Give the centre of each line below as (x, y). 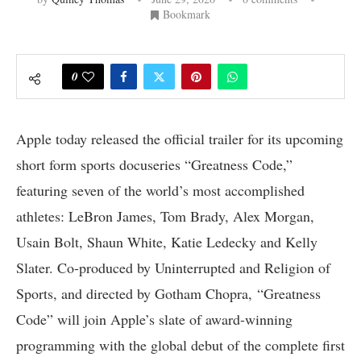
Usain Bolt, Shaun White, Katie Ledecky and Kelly (167, 241)
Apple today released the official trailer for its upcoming (180, 138)
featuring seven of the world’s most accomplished (160, 190)
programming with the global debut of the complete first (180, 344)
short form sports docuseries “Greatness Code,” (154, 164)
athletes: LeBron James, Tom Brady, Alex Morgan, (165, 216)
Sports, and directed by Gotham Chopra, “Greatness (168, 293)
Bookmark (187, 14)
